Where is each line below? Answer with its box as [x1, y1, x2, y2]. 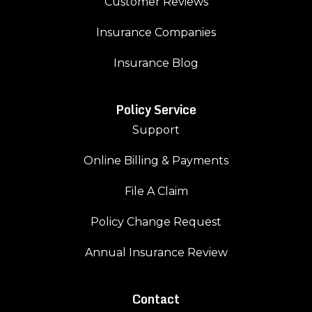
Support [132, 123, 180, 137]
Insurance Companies [96, 26, 216, 40]
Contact [132, 289, 180, 310]
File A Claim [124, 185, 188, 198]
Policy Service [116, 100, 196, 120]
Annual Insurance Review [84, 246, 228, 260]
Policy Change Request [91, 215, 221, 229]
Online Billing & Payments [84, 154, 228, 168]
